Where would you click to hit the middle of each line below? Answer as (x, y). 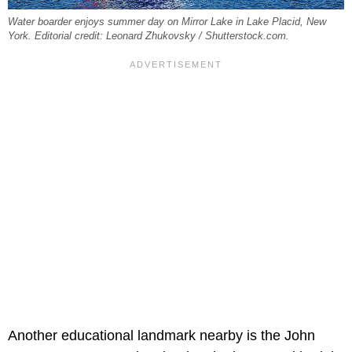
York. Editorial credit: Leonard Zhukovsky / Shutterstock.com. (148, 37)
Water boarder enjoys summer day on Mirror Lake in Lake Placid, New (167, 22)
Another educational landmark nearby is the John (161, 336)
